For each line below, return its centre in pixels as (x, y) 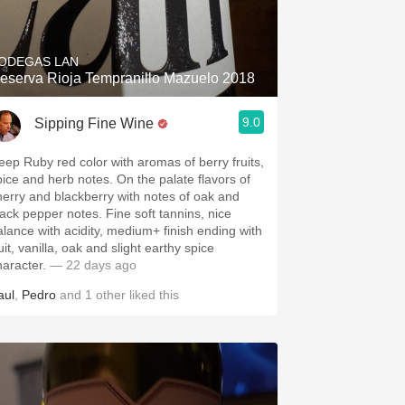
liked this (152, 295)
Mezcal (125, 130)
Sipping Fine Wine (94, 123)
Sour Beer (125, 50)
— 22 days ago (91, 265)
